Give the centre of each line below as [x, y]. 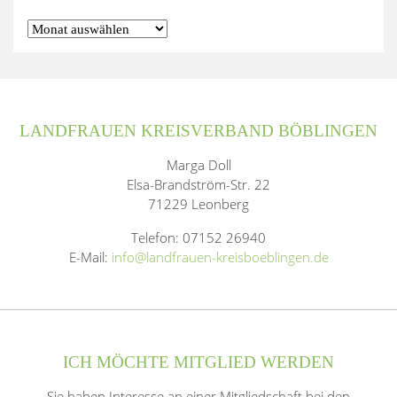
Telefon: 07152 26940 [198, 237]
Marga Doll [198, 164]
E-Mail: [90, 257]
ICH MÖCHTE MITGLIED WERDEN [198, 362]
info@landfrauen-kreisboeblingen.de [220, 257]
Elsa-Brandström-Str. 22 [198, 184]
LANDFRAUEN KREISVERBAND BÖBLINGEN [198, 130]
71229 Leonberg [198, 203]
